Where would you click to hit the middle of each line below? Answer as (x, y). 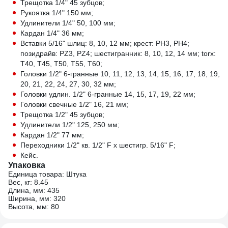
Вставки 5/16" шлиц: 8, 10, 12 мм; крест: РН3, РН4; (105, 43)
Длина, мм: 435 (34, 190)
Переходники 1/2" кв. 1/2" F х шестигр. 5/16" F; (98, 145)
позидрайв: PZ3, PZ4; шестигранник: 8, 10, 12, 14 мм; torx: (118, 53)
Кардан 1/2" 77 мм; (52, 135)
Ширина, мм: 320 (37, 198)
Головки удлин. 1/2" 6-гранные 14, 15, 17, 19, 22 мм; (108, 94)
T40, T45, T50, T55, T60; (61, 64)
